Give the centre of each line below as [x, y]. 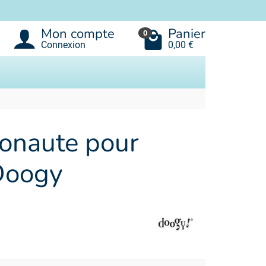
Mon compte [78, 34]
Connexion [63, 45]
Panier [187, 34]
